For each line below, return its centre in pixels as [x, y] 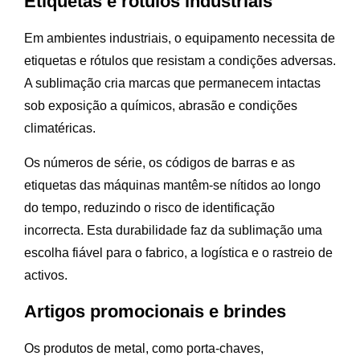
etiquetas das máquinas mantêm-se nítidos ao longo [172, 186]
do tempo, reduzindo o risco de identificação [149, 208]
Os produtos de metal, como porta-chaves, [144, 349]
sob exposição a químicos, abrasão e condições [161, 106]
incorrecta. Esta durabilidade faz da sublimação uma [173, 231]
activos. [46, 276]
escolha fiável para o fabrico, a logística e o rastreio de [178, 253]
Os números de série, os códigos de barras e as [160, 163]
